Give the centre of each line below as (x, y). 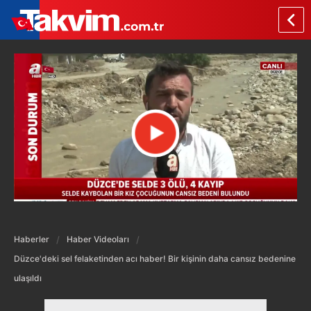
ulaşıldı (28, 278)
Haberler (32, 239)
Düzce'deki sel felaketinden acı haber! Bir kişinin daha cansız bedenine (155, 258)
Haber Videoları (98, 239)
